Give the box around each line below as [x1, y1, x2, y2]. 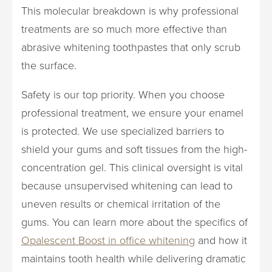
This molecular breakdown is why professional [21, 3, 239, 18]
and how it [195, 233, 247, 247]
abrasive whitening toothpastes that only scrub [21, 39, 240, 54]
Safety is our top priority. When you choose [21, 87, 225, 101]
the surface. [21, 58, 76, 72]
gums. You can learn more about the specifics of [21, 214, 248, 229]
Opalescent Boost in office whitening [21, 233, 195, 247]
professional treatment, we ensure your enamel [21, 105, 243, 120]
